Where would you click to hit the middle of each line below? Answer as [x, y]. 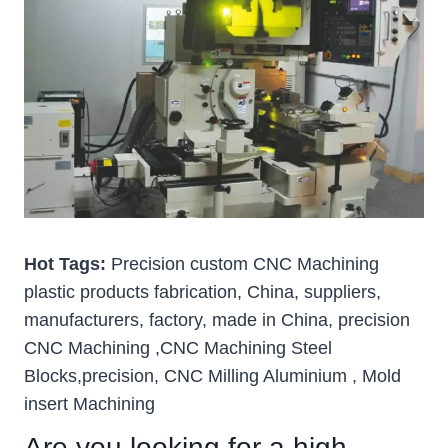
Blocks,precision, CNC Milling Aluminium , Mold [212, 375]
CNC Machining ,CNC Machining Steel [178, 347]
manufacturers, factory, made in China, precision [217, 319]
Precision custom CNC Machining [245, 263]
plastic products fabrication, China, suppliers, [202, 291]
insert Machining [89, 403]
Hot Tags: [67, 263]
